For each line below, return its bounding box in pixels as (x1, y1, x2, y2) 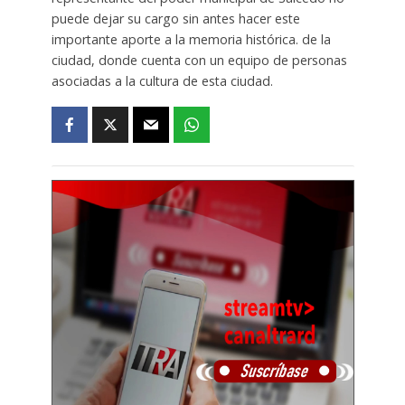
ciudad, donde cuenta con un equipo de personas (51, 51, 347, 69)
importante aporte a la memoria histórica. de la (51, 30, 331, 48)
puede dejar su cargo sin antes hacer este (51, 9, 300, 27)
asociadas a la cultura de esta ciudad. (51, 71, 273, 89)
